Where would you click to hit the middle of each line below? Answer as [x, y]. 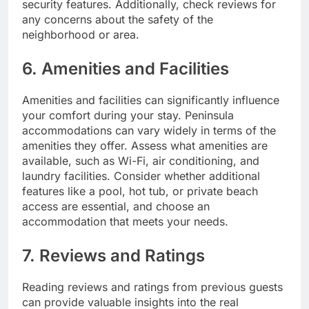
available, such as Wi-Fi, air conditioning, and [141, 160]
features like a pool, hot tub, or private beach [140, 191]
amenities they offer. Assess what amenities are [145, 145]
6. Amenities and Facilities [126, 68]
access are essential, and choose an [116, 206]
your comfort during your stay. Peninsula [128, 115]
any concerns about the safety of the [118, 19]
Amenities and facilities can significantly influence [151, 100]
